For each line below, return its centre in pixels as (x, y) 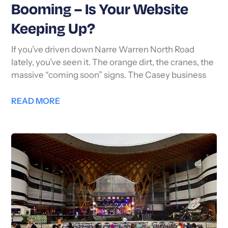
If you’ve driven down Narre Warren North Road (103, 50)
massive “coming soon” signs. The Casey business (109, 76)
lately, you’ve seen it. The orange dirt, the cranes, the (113, 63)
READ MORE (36, 102)
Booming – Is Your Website (100, 10)
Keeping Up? (53, 30)
